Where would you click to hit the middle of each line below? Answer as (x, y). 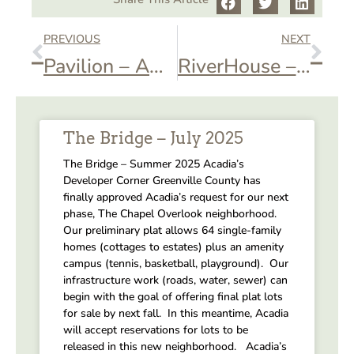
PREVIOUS (72, 38)
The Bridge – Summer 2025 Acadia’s (154, 164)
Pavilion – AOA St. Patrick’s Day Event (156, 66)
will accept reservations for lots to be (156, 330)
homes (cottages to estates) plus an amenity (173, 247)
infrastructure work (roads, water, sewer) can (175, 280)
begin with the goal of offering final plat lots (173, 296)
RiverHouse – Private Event (303, 66)
